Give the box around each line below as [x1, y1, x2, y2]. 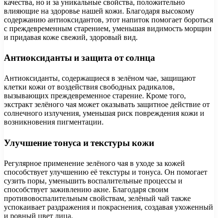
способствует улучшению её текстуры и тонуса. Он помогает [4, 167, 207, 176]
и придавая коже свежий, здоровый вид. [4, 33, 138, 41]
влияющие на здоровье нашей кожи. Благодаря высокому [4, 6, 194, 15]
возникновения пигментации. [4, 118, 104, 127]
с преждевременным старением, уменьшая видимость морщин [4, 24, 212, 33]
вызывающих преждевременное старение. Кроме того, [4, 91, 186, 100]
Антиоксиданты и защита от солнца [4, 51, 155, 65]
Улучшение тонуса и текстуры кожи [4, 136, 154, 149]
